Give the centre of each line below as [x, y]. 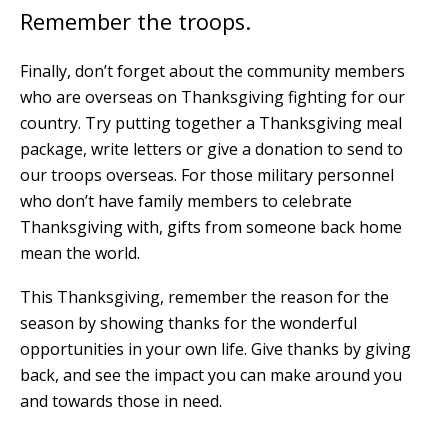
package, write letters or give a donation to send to [211, 148]
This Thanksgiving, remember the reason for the [204, 296]
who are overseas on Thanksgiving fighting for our [212, 96]
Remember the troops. [135, 21]
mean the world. [80, 252]
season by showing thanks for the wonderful [188, 322]
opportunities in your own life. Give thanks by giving [215, 348]
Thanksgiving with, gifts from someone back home [211, 226]
